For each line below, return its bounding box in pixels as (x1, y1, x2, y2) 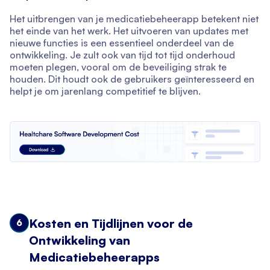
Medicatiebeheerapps (29, 249, 160, 265)
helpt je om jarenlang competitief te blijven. (10, 85, 201, 98)
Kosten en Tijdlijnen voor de (29, 215, 193, 231)
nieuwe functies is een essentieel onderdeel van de (10, 37, 234, 49)
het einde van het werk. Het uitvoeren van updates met (10, 25, 248, 37)
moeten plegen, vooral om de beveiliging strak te (10, 61, 227, 74)
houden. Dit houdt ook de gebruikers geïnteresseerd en (10, 73, 254, 86)
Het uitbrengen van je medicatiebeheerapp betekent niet (10, 13, 259, 25)
